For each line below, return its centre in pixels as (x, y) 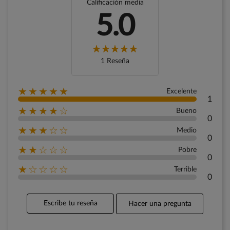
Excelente (181, 92)
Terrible (185, 170)
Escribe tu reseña (70, 204)
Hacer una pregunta (160, 204)
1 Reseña (115, 61)
